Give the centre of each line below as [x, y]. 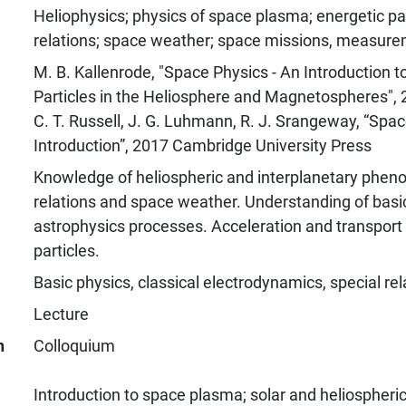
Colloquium [74, 345]
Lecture [61, 314]
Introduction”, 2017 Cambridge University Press [202, 145]
